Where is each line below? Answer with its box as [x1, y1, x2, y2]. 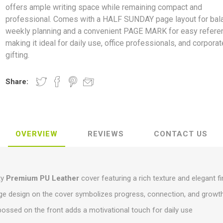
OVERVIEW [15, 129, 58, 138]
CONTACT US [154, 129, 208, 138]
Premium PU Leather [6, 174, 80, 183]
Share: [5, 77, 29, 86]
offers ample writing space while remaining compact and [5, 2, 203, 12]
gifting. [5, 50, 30, 60]
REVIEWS [88, 129, 124, 138]
